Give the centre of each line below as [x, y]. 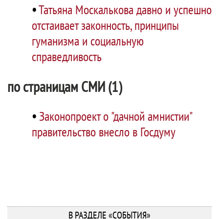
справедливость [67, 56]
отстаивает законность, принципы [105, 25]
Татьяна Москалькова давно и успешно [125, 10]
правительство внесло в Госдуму [104, 132]
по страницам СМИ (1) [65, 86]
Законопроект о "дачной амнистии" [115, 116]
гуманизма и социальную [88, 41]
